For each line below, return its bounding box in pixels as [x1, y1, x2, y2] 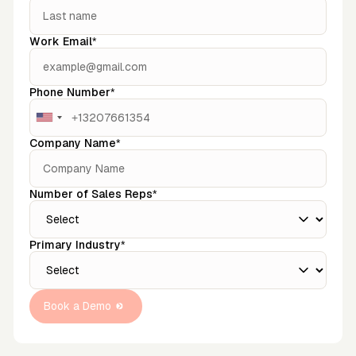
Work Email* [29, 33, 96, 48]
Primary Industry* [29, 237, 125, 252]
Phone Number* [29, 84, 114, 99]
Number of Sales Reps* [29, 186, 157, 201]
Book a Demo [44, 298, 112, 313]
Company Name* [29, 135, 120, 150]
